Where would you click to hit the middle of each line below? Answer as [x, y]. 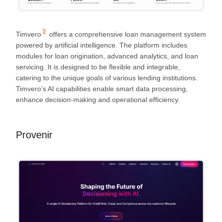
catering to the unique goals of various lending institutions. [107, 78]
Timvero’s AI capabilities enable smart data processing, [102, 88]
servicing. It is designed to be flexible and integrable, [98, 67]
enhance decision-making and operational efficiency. [98, 99]
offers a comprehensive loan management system [127, 34]
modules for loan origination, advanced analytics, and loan [107, 56]
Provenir [34, 135]
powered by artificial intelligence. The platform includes [102, 45]
